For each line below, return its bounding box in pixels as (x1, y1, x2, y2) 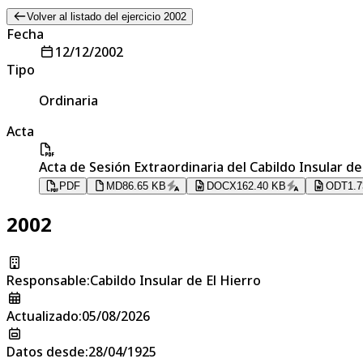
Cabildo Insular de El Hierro (90, 271, 261, 289)
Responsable (6, 271, 87, 289)
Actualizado (6, 306, 79, 325)
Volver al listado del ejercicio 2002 (26, 10, 186, 23)
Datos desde (6, 342, 85, 361)
